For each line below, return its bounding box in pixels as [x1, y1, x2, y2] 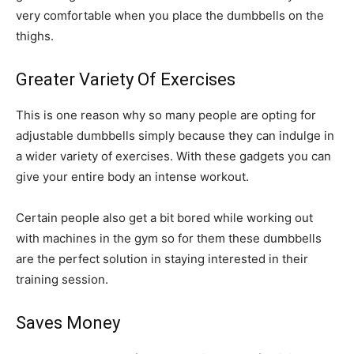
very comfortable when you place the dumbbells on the [16, 8, 324, 23]
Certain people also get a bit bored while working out [16, 210, 313, 225]
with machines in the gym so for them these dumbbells [16, 231, 322, 246]
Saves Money [16, 313, 120, 333]
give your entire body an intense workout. [16, 169, 249, 184]
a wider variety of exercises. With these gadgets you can [16, 149, 331, 164]
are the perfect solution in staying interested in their [16, 251, 308, 266]
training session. [16, 272, 108, 287]
